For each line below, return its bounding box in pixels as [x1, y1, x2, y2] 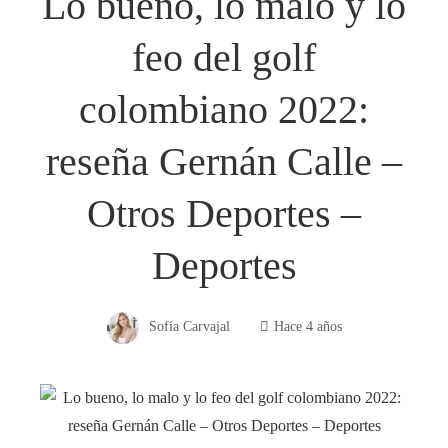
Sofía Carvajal [148, 318, 230, 334]
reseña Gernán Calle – [46, 138, 402, 184]
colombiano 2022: [79, 86, 369, 132]
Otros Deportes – [87, 190, 361, 236]
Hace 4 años [273, 318, 342, 334]
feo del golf [132, 34, 316, 80]
